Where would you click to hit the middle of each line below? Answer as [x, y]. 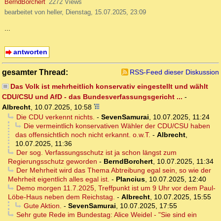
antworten [30, 52]
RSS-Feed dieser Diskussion [174, 72]
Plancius [130, 179]
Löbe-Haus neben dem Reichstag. [61, 197]
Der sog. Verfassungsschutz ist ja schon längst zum [96, 153]
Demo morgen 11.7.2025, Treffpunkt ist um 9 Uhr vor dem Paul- [116, 188]
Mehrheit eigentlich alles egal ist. [59, 179]
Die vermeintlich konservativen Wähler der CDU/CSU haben [117, 126]
